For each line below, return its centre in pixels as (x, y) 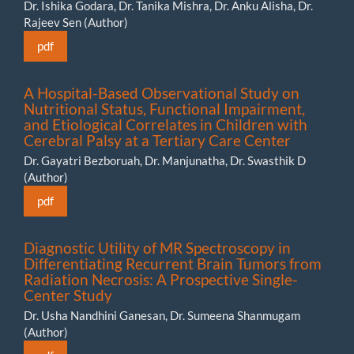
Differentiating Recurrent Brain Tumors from (173, 263)
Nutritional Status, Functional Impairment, (164, 108)
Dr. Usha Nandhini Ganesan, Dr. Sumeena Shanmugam (162, 315)
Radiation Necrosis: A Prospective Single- (161, 279)
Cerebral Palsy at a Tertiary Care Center (157, 140)
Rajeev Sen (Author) (76, 22)
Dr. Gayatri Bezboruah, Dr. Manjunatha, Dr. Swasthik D (165, 160)
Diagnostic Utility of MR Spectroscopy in (157, 247)
